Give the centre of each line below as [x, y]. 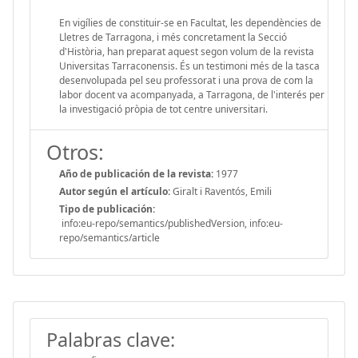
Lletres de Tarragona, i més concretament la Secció [173, 37]
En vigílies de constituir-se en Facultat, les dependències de [190, 22]
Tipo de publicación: [107, 209]
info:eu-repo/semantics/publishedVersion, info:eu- [171, 223]
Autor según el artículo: [115, 191]
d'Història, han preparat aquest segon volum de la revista [187, 51]
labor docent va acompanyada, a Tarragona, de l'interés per [192, 94]
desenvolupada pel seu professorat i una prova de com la [186, 80]
